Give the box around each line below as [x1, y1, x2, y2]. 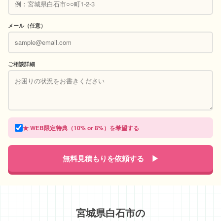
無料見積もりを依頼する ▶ [62, 152, 159, 164]
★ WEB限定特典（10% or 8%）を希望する [23, 123, 139, 132]
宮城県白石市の [76, 205, 145, 220]
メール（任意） [8, 21, 46, 29]
